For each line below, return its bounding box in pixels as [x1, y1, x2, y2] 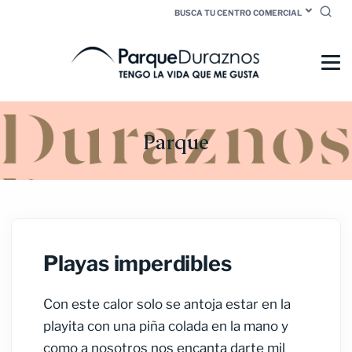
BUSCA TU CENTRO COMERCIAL [174, 8, 302, 17]
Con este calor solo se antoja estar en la [43, 296, 291, 313]
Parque [143, 126, 209, 156]
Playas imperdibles [43, 251, 232, 277]
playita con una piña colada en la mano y [43, 318, 288, 335]
